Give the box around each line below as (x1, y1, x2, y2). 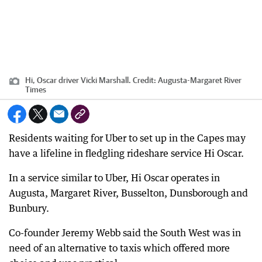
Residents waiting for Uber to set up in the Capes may (9, 132, 246, 144)
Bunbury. (9, 202, 49, 214)
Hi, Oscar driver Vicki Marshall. (25, 75, 131, 85)
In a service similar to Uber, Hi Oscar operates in (9, 172, 220, 184)
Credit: (131, 75, 158, 85)
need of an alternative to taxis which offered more (9, 242, 230, 254)
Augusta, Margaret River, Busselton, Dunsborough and (9, 187, 248, 199)
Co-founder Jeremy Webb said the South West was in (9, 227, 241, 239)
